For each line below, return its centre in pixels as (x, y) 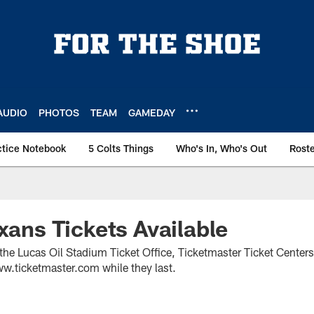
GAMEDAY (152, 112)
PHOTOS (59, 112)
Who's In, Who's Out (221, 148)
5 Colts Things (121, 148)
